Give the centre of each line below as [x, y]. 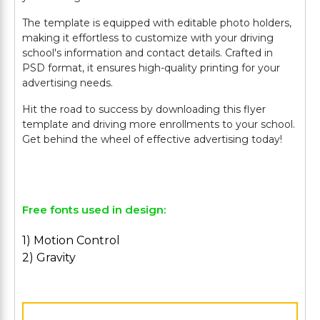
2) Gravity [49, 257]
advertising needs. [67, 83]
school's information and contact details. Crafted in [147, 53]
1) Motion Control [71, 240]
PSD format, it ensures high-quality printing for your [151, 68]
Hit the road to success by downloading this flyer [144, 109]
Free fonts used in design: [94, 210]
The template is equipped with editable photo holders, [157, 23]
